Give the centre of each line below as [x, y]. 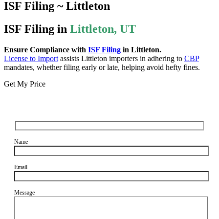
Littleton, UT [103, 29]
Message [24, 193]
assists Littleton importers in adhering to [121, 58]
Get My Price [25, 84]
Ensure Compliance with [46, 49]
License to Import [31, 58]
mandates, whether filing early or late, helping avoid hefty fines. [102, 67]
